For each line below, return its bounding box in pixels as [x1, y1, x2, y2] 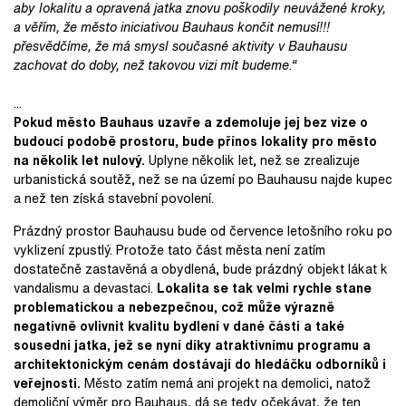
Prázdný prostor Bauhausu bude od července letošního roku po [14, 220, 392, 240]
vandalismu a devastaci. [14, 277, 157, 297]
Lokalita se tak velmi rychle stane [157, 277, 372, 297]
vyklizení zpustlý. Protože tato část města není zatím [14, 239, 325, 259]
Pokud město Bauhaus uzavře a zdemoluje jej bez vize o [14, 111, 368, 131]
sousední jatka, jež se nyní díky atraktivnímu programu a [14, 334, 371, 354]
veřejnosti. [14, 372, 81, 392]
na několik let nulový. [14, 150, 149, 169]
